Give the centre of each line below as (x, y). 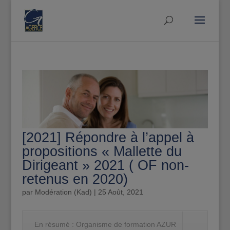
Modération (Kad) (63, 192)
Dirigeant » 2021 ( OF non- (105, 166)
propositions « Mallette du (102, 152)
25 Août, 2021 (120, 192)
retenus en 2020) (75, 179)
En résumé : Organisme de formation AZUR (105, 225)
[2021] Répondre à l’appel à (108, 138)
